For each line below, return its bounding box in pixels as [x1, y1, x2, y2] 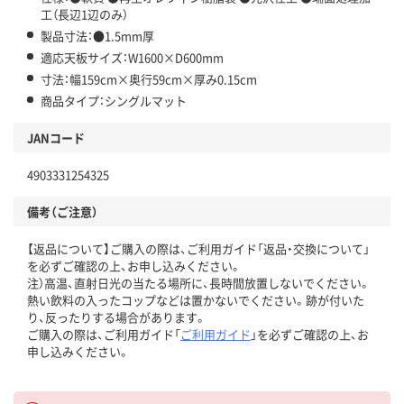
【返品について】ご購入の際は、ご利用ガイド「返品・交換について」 [27, 240, 370, 258]
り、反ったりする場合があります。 [27, 308, 207, 326]
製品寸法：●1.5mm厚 [41, 27, 154, 45]
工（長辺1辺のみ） [41, 5, 128, 23]
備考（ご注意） [27, 203, 98, 221]
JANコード [27, 129, 85, 147]
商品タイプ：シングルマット [41, 92, 187, 110]
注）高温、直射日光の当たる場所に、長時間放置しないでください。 [27, 274, 371, 292]
